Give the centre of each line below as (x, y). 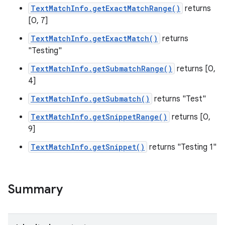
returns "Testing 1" (182, 147)
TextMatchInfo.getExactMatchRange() (105, 8)
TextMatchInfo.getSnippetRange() (99, 117)
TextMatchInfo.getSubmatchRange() (101, 69)
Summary (35, 189)
